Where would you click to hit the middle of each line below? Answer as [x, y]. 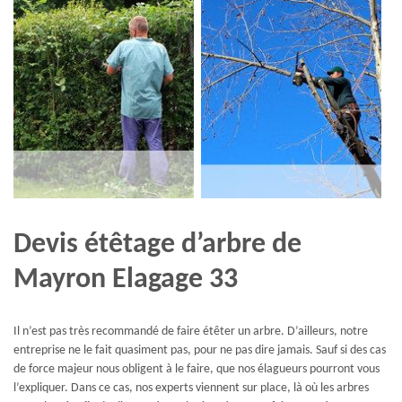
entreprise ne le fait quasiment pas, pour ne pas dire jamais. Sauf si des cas [200, 350]
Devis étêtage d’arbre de [157, 245]
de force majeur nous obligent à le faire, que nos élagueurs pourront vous [197, 369]
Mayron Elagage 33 [126, 280]
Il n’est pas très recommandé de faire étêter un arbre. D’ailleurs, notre [191, 331]
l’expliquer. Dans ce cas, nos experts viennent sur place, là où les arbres [191, 388]
